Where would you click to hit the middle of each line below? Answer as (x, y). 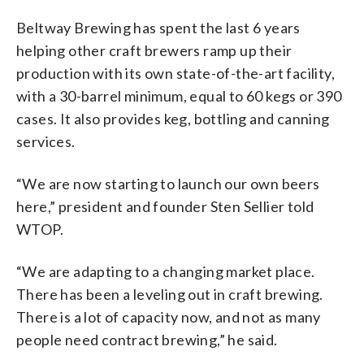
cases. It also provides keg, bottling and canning (173, 118)
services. (46, 141)
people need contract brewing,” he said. (147, 339)
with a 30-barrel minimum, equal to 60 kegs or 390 (179, 95)
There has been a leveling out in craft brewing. (170, 294)
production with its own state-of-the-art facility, (175, 73)
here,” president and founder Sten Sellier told (165, 206)
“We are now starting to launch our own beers (168, 183)
